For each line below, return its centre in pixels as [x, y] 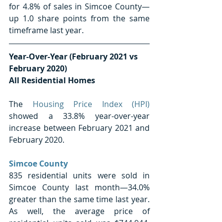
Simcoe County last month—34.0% [79, 187]
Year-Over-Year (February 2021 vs [74, 56]
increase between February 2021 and [79, 128]
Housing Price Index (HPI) [91, 104]
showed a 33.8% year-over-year [79, 116]
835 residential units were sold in [79, 175]
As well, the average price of [79, 211]
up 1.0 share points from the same [79, 18]
